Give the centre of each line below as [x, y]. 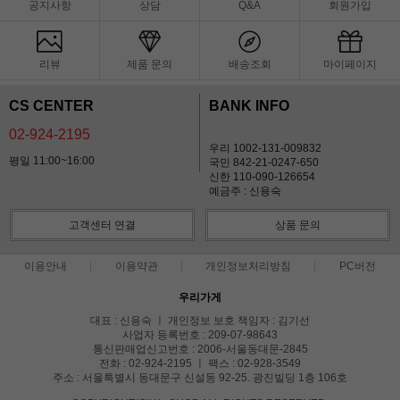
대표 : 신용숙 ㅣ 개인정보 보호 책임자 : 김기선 [200, 320]
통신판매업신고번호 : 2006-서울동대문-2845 [200, 349]
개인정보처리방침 [249, 266]
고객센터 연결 [102, 225]
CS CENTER [51, 105]
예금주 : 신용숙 [245, 191]
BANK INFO [249, 105]
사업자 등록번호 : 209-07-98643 [200, 334]
